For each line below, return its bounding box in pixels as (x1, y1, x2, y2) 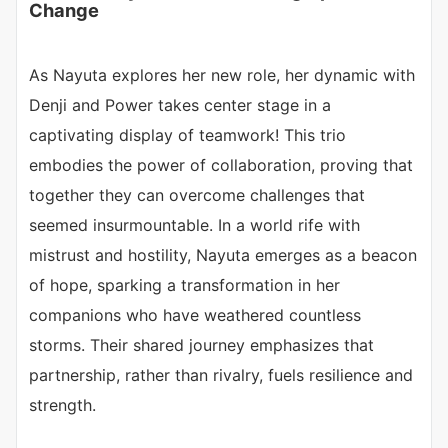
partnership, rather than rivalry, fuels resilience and (29, 365, 413, 386)
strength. (29, 395, 96, 416)
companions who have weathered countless (29, 305, 361, 326)
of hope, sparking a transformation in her (29, 275, 340, 296)
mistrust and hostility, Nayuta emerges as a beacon (29, 245, 417, 266)
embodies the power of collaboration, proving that (29, 155, 413, 176)
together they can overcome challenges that (29, 185, 365, 206)
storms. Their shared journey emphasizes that (29, 335, 374, 356)
